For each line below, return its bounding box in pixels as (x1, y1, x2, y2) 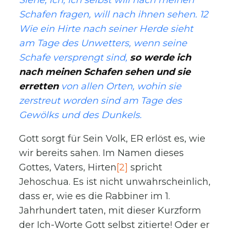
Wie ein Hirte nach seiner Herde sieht (19, 23, 194, 34)
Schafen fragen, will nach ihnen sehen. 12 (19, 8, 208, 20)
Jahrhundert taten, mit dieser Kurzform (19, 204, 202, 216)
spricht (128, 161, 163, 173)
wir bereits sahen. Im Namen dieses (19, 147, 184, 159)
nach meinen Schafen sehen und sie (19, 66, 191, 78)
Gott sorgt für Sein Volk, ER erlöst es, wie (19, 132, 206, 144)
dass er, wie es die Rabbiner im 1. (19, 190, 170, 202)
